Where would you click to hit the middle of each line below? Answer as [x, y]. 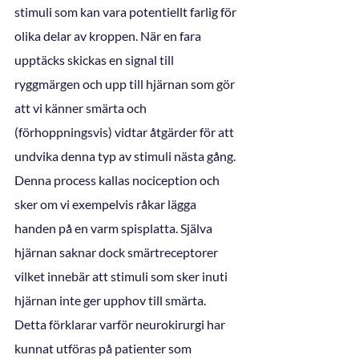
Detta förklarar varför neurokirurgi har [121, 324]
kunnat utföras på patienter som [104, 348]
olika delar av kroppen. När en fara [109, 35]
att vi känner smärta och [82, 107]
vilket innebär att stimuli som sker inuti [122, 276]
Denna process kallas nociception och [118, 179]
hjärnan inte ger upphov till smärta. [111, 300]
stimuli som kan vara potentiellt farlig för [127, 11]
